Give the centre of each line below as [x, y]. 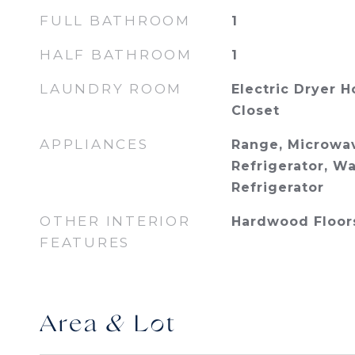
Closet [255, 111]
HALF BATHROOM [116, 55]
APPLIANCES [94, 144]
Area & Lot [108, 325]
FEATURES [85, 242]
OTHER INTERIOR [115, 221]
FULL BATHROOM [115, 21]
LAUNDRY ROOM [111, 89]
